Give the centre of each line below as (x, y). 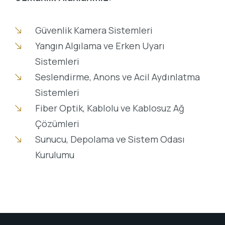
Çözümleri (57, 124)
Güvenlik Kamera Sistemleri (94, 30)
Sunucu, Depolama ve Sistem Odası (110, 139)
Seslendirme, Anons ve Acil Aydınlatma (117, 77)
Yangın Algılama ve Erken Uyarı (100, 46)
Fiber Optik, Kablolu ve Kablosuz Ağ (109, 108)
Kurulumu (54, 155)
